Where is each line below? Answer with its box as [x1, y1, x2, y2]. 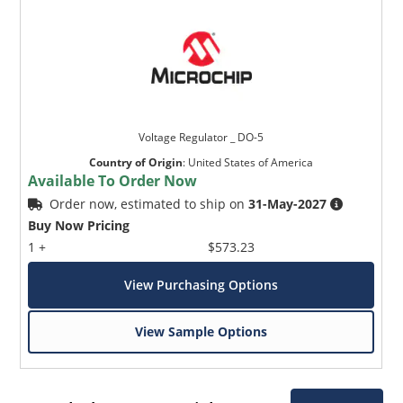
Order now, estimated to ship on [49, 194, 249, 212]
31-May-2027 [248, 194, 327, 212]
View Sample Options [135, 322, 268, 340]
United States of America [188, 154, 314, 170]
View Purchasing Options [124, 275, 279, 293]
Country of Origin [89, 154, 184, 170]
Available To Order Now [28, 170, 198, 191]
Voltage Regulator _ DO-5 [139, 129, 264, 145]
